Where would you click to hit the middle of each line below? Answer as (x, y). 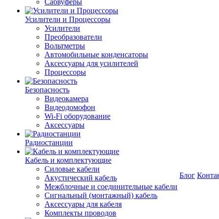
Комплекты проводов (80, 213)
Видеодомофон (70, 107)
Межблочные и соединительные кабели (111, 186)
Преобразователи (73, 37)
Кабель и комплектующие (68, 160)
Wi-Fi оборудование (77, 116)
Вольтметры (65, 46)
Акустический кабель (81, 178)
